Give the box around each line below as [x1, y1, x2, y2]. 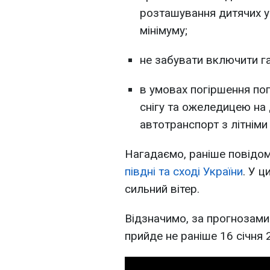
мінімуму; [140, 24, 187, 37]
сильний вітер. [125, 182, 199, 196]
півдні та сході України [125, 165, 243, 178]
